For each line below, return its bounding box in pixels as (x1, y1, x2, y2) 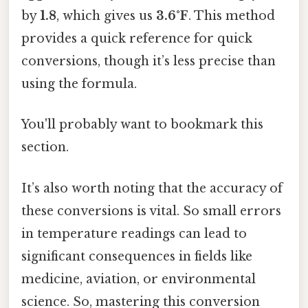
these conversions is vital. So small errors (21, 203, 281, 219)
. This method (188, 8, 275, 24)
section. (21, 140, 69, 155)
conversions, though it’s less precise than (21, 54, 276, 69)
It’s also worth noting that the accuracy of (21, 180, 283, 196)
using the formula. (21, 76, 137, 92)
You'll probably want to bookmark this (21, 117, 263, 133)
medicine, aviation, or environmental (21, 271, 256, 287)
